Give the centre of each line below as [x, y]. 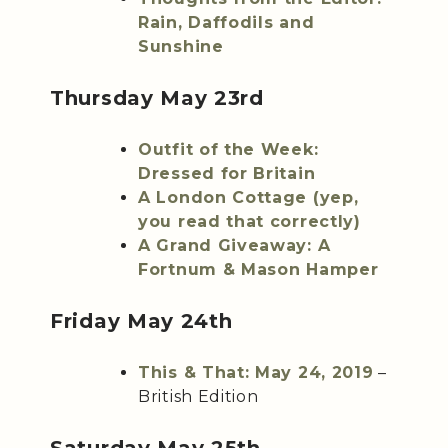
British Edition [198, 397]
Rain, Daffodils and [226, 23]
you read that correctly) [249, 222]
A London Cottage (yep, [248, 198]
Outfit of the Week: [228, 150]
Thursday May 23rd [157, 98]
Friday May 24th [141, 321]
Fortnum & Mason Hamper [258, 270]
